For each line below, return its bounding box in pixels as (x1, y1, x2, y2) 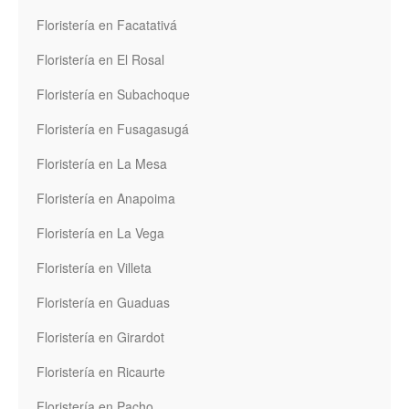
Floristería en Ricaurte (37, 362, 165, 382)
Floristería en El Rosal (37, 50, 164, 69)
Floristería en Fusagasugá (37, 120, 189, 139)
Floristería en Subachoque (37, 85, 190, 104)
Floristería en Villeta (37, 258, 152, 278)
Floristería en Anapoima (37, 189, 175, 208)
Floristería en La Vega (37, 224, 164, 243)
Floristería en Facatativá (37, 16, 177, 35)
